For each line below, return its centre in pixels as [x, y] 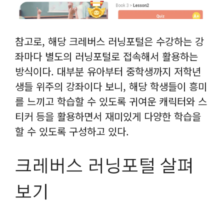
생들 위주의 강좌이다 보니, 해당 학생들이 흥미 [111, 86]
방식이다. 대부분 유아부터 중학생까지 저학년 [108, 71]
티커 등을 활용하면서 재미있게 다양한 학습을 [108, 116]
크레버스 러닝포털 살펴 [104, 167]
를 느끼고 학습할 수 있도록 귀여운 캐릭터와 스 [111, 101]
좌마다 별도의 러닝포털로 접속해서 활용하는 [106, 56]
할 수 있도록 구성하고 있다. [73, 131]
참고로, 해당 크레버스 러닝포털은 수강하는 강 [109, 41]
